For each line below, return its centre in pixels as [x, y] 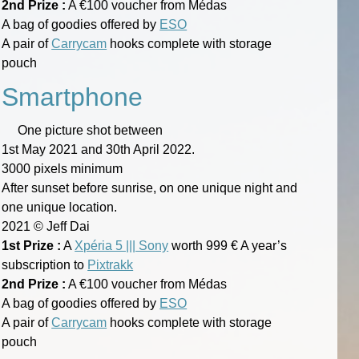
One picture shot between [91, 130]
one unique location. [60, 207]
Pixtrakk [111, 264]
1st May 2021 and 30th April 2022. [99, 149]
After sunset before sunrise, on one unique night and [150, 188]
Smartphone [73, 97]
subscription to [45, 264]
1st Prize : [32, 245]
